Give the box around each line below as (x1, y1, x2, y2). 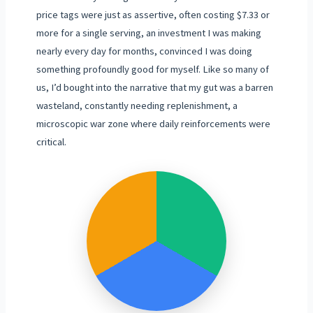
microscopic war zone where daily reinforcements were (36, 117, 270, 130)
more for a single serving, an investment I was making (36, 26, 261, 39)
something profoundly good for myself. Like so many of (36, 62, 269, 75)
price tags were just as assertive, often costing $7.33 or (36, 8, 270, 21)
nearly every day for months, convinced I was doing (36, 44, 252, 57)
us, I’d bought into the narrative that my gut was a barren (36, 80, 273, 94)
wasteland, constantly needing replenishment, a (36, 99, 238, 112)
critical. (36, 135, 66, 148)
